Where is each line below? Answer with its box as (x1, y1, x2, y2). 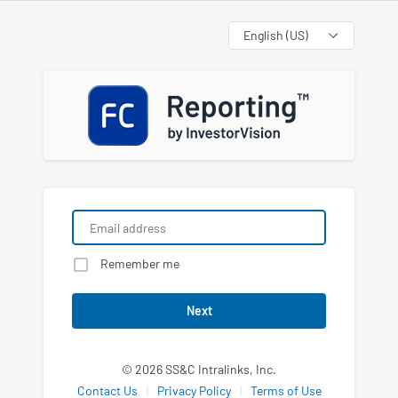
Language (227, 28, 281, 44)
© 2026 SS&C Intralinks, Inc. (122, 362, 276, 377)
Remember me (100, 256, 179, 271)
